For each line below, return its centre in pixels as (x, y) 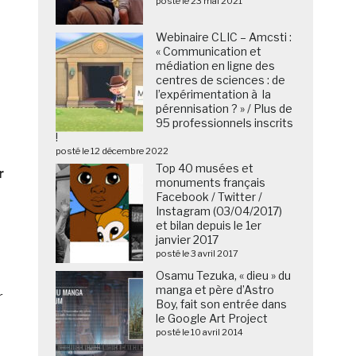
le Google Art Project (212, 319)
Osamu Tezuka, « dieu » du (224, 276)
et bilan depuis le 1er (209, 226)
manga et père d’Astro (215, 290)
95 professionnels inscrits (225, 123)
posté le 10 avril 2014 (200, 333)
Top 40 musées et (205, 168)
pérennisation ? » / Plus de (224, 109)
